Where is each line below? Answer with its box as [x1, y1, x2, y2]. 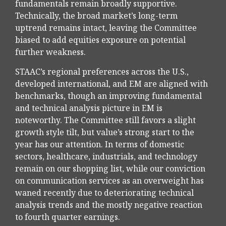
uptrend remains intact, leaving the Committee [15, 22, 197, 34]
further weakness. [15, 46, 86, 58]
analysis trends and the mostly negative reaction [15, 199, 202, 211]
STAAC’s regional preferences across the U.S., [15, 66, 189, 78]
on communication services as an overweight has [15, 175, 204, 187]
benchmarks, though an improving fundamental [15, 90, 202, 102]
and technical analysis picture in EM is [15, 102, 162, 114]
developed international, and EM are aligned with [15, 78, 208, 90]
